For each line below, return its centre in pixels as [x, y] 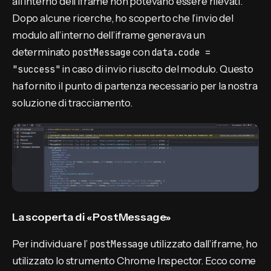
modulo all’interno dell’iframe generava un [109, 35]
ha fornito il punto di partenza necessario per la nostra [135, 86]
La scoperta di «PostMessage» [92, 217]
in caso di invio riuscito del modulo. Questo [157, 69]
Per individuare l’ [51, 243]
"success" [36, 69]
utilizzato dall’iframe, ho [203, 243]
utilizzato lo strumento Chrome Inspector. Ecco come [134, 260]
